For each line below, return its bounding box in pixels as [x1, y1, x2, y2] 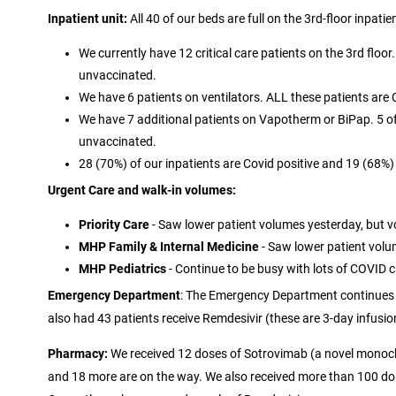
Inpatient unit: [47, 11, 127, 26]
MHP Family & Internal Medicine [78, 239, 259, 254]
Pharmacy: [47, 346, 108, 361]
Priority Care [78, 217, 149, 232]
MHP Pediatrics [78, 261, 166, 276]
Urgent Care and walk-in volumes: [47, 182, 236, 197]
